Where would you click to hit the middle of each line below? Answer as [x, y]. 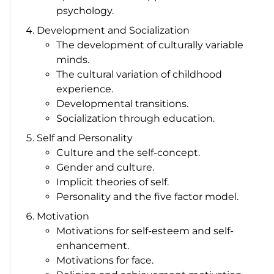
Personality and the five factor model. [148, 196]
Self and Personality [85, 138]
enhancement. [93, 245]
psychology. [85, 10]
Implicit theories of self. [113, 182]
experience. [85, 89]
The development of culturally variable [150, 45]
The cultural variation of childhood [139, 74]
